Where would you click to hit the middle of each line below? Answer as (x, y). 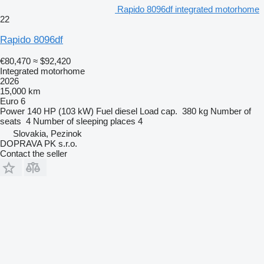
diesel (126, 111)
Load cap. (159, 111)
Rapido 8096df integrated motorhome (188, 9)
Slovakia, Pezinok (47, 133)
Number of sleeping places (84, 121)
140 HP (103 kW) (60, 111)
